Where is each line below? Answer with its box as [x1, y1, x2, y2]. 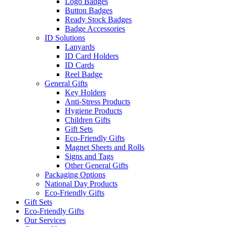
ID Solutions [45, 33, 85, 43]
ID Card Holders [65, 52, 119, 61]
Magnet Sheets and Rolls [65, 143, 144, 152]
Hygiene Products [65, 106, 122, 116]
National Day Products [45, 179, 118, 188]
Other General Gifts [65, 161, 128, 170]
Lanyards [65, 43, 95, 52]
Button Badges [65, 6, 112, 15]
